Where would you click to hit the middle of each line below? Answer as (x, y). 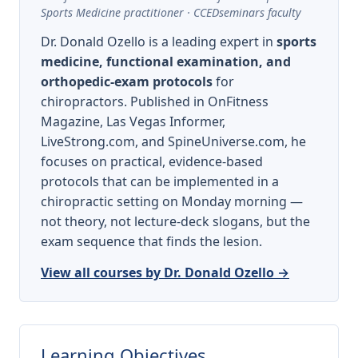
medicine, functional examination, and (166, 62)
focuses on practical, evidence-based (152, 162)
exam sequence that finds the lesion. (151, 242)
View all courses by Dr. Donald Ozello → (165, 273)
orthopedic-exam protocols (127, 82)
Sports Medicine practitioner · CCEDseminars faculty (171, 13)
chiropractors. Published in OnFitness (155, 102)
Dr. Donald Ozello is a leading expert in (159, 42)
